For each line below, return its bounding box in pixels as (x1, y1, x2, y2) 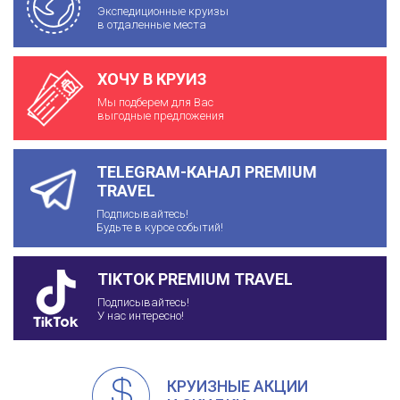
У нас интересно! (97, 308, 184, 322)
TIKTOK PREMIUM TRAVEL (97, 269, 293, 288)
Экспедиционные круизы (97, 4, 229, 18)
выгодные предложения (97, 108, 224, 122)
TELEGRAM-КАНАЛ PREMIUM (96, 162, 317, 181)
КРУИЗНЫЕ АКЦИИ (167, 377, 308, 396)
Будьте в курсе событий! (96, 220, 223, 234)
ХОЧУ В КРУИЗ (97, 69, 207, 88)
